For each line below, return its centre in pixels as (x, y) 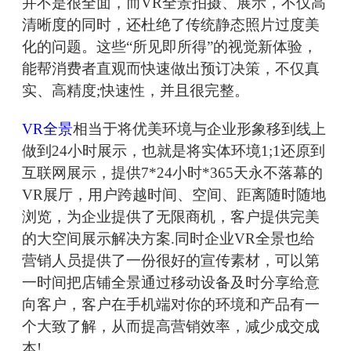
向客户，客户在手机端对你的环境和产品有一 (171, 305)
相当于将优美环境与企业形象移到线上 (199, 129)
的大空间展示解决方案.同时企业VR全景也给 (168, 239)
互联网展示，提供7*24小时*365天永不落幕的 (172, 173)
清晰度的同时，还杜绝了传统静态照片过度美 (171, 25)
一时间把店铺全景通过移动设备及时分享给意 (171, 283)
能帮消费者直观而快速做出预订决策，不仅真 (171, 69)
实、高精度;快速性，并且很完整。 (136, 91)
